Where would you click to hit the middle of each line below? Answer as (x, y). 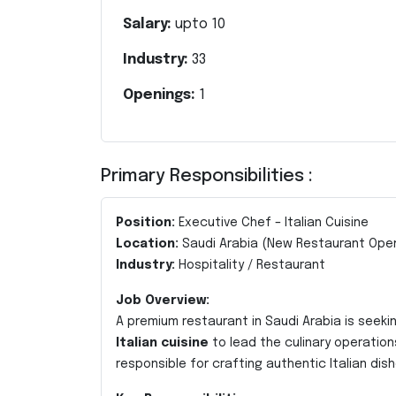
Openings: (161, 95)
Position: (145, 223)
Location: (147, 244)
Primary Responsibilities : (207, 176)
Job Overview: (163, 301)
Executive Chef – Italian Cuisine (272, 223)
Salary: (149, 24)
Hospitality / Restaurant (250, 265)
